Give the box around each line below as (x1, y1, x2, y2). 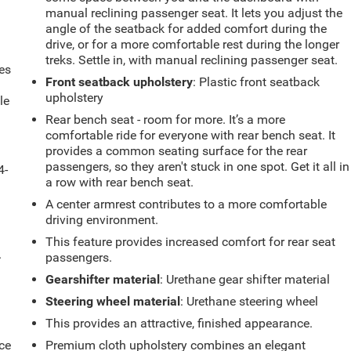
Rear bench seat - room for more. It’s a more (45, 112, 286, 128)
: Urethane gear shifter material (160, 272, 331, 288)
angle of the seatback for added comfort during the (45, 21, 327, 37)
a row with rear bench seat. (45, 175, 194, 190)
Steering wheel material (45, 294, 181, 309)
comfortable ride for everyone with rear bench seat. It (45, 128, 336, 143)
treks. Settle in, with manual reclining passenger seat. (45, 52, 338, 68)
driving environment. (45, 212, 159, 228)
